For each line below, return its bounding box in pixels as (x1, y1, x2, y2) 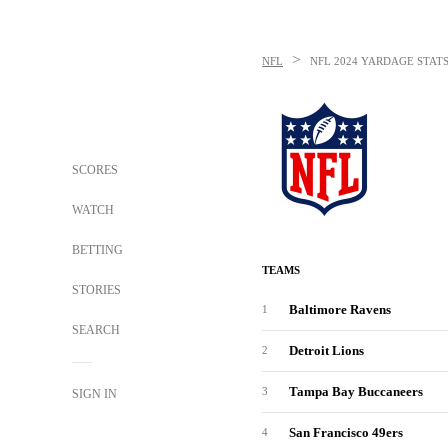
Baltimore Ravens (289, 302, 391, 317)
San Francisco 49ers (289, 425, 403, 440)
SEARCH (72, 323, 123, 337)
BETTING (72, 243, 123, 257)
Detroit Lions (289, 343, 364, 358)
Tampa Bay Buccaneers (289, 384, 423, 399)
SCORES (72, 163, 118, 177)
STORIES (72, 283, 121, 297)
